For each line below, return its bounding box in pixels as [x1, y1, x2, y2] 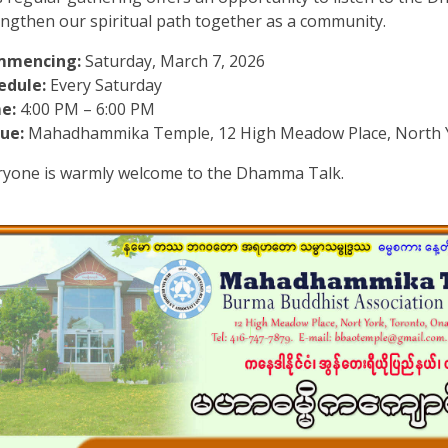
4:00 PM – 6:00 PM [16, 98, 155, 120]
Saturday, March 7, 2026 [81, 50, 265, 72]
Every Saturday [46, 74, 162, 96]
